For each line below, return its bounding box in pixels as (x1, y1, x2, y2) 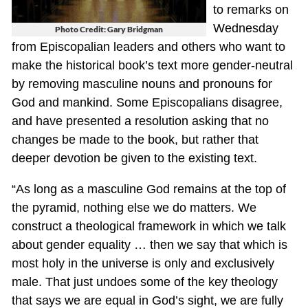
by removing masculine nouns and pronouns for (11, 76, 272, 91)
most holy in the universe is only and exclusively (11, 256, 274, 270)
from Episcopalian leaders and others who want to (11, 39, 285, 54)
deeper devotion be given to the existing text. (11, 151, 257, 165)
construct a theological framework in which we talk (11, 219, 286, 233)
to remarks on (212, 2, 289, 16)
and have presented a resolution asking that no (11, 113, 269, 128)
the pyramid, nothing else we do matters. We (11, 200, 256, 214)
